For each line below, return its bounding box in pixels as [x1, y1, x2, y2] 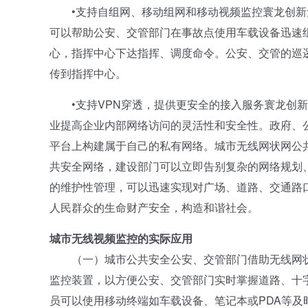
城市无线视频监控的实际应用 [49, 230, 192, 246]
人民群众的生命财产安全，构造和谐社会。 [49, 199, 258, 215]
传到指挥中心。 [49, 65, 126, 81]
